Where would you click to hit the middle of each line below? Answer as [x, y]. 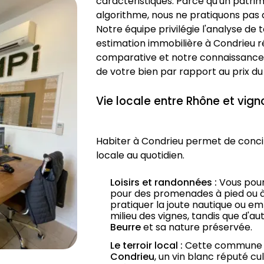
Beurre [125, 227]
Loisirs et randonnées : [163, 183]
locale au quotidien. [140, 156]
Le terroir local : [146, 246]
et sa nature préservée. [196, 227]
